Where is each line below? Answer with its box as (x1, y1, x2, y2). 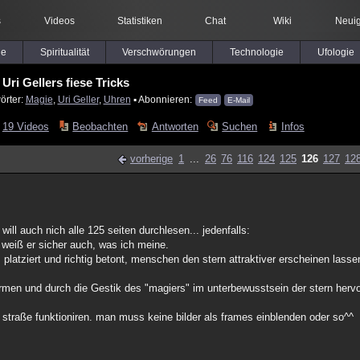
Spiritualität (39, 47, 89, 58)
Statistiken (117, 15, 162, 27)
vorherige (130, 153, 173, 165)
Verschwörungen (122, 47, 196, 58)
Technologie (229, 47, 284, 58)
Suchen (222, 121, 258, 133)
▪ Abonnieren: (130, 94, 194, 104)
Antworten (151, 121, 198, 133)
